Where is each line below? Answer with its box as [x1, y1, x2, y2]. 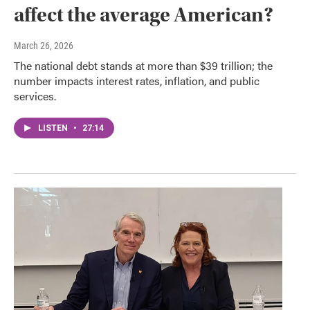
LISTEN [38, 123, 70, 134]
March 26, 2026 [14, 40, 73, 52]
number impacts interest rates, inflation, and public [14, 73, 259, 89]
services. [14, 88, 56, 104]
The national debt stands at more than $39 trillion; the [14, 57, 273, 74]
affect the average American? [14, 3, 273, 28]
